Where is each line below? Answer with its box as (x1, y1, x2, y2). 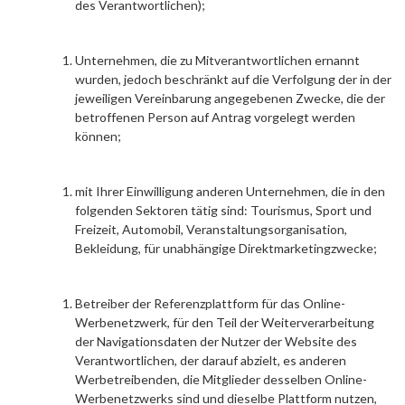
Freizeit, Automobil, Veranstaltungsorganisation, (75, 221, 347, 237)
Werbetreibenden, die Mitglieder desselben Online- (75, 372, 367, 387)
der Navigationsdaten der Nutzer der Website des (75, 334, 357, 349)
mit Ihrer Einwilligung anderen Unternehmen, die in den (75, 184, 385, 199)
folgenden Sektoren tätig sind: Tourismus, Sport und (75, 202, 372, 218)
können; (75, 128, 121, 144)
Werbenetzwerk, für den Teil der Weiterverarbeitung (75, 315, 374, 330)
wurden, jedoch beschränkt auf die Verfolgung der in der (75, 71, 391, 87)
